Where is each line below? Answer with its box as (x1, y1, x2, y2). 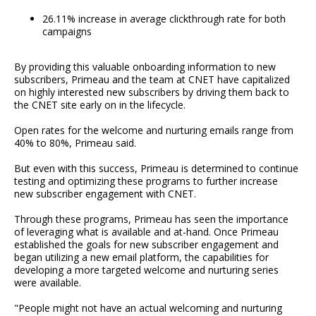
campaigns (42, 24, 92, 38)
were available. (14, 275, 81, 289)
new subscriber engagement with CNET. (14, 186, 196, 200)
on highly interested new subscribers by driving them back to (14, 85, 289, 99)
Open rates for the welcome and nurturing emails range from (14, 123, 293, 137)
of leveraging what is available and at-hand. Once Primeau (14, 224, 279, 238)
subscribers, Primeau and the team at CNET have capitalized (14, 72, 290, 86)
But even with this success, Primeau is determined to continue (14, 161, 298, 175)
